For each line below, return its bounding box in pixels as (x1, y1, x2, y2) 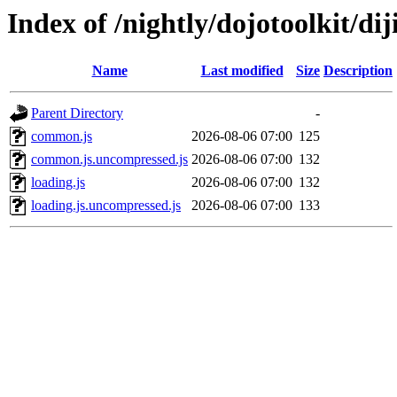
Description (323, 63, 393, 79)
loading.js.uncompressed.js (31, 198, 181, 214)
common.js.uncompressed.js (31, 152, 188, 167)
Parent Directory (31, 105, 123, 121)
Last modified (200, 63, 284, 79)
